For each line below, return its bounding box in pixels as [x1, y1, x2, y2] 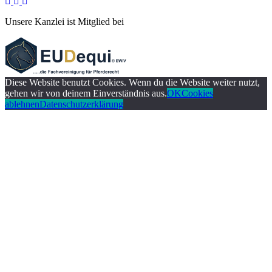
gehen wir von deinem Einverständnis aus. [5, 88, 167, 99]
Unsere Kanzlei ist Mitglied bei [5, 16, 124, 27]
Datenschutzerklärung [39, 99, 123, 110]
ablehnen [5, 99, 39, 110]
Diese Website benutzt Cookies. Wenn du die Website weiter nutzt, [5, 77, 260, 88]
